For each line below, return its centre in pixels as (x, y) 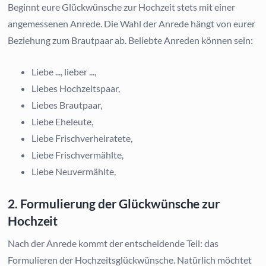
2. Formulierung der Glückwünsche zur (114, 203)
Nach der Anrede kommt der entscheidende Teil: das (113, 243)
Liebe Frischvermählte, (78, 154)
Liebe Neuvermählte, (74, 171)
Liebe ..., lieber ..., (64, 71)
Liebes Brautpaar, (67, 104)
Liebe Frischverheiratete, (82, 138)
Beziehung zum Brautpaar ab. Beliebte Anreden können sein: (131, 40)
